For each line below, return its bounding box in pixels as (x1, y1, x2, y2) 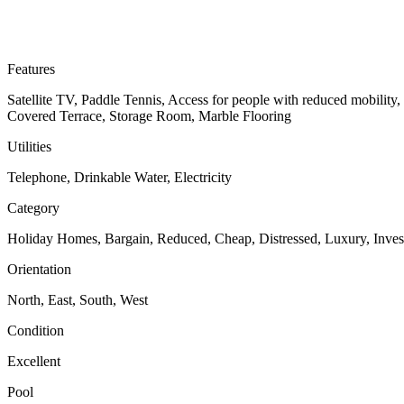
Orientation (7, 261, 71, 277)
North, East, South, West (7, 291, 148, 308)
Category (7, 199, 60, 216)
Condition (7, 322, 64, 338)
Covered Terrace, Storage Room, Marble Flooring (7, 107, 291, 124)
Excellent (7, 353, 60, 369)
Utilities (7, 138, 51, 154)
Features (7, 60, 55, 77)
